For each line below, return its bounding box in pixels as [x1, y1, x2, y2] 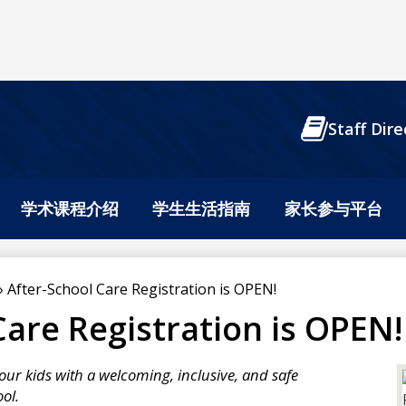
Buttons [146, 134, 201, 155]
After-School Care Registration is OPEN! [7, 278, 276, 299]
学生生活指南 [152, 197, 251, 219]
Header [146, 114, 196, 135]
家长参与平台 [285, 197, 383, 219]
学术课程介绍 [20, 197, 119, 219]
